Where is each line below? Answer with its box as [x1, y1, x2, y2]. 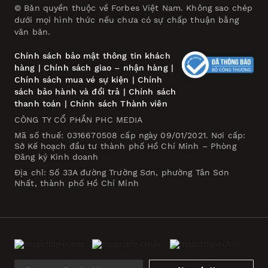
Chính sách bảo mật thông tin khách [14, 50, 170, 60]
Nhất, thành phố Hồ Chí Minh [14, 178, 139, 188]
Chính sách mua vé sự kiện [14, 74, 132, 84]
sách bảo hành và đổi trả [14, 86, 120, 96]
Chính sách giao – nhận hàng [43, 62, 168, 72]
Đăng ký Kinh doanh [14, 151, 99, 162]
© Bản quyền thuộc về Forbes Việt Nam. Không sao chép [14, 2, 253, 13]
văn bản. [14, 26, 51, 36]
